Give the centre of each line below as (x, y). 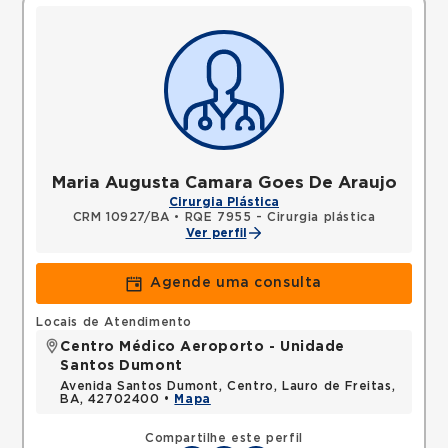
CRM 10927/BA (121, 217)
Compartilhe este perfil (224, 438)
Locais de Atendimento (114, 322)
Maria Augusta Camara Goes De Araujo (224, 182)
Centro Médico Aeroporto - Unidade (202, 347)
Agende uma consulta (236, 283)
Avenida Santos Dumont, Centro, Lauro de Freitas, (228, 386)
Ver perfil (216, 233)
